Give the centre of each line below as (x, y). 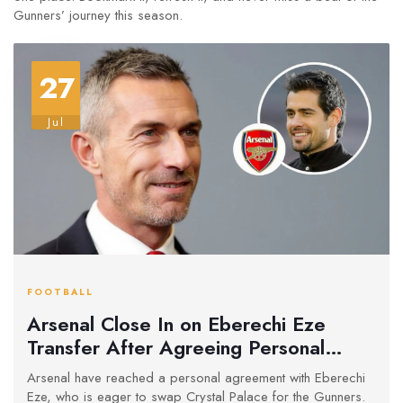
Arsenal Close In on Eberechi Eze (176, 323)
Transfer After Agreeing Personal (176, 347)
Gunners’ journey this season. (98, 15)
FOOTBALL (60, 292)
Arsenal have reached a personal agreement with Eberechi (196, 378)
